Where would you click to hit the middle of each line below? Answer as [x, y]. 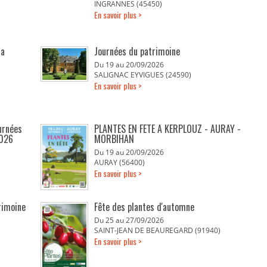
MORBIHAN [114, 139]
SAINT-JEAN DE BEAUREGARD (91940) [158, 230]
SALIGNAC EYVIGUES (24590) [143, 75]
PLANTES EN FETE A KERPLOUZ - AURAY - [168, 129]
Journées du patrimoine [137, 51]
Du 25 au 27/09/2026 [129, 220]
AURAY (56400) [120, 162]
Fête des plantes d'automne [145, 207]
